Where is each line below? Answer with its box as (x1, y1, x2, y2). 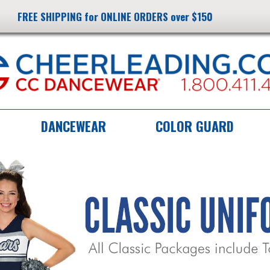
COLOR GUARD (155, 116, 234, 136)
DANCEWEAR (41, 116, 106, 136)
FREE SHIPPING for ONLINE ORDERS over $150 (17, 9, 213, 24)
